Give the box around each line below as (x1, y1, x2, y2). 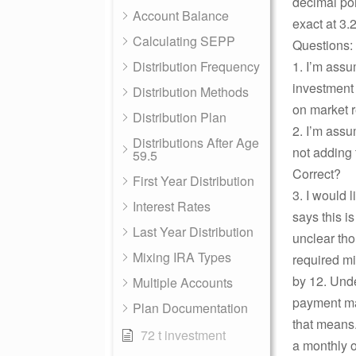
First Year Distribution (133, 172, 254, 190)
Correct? (292, 164, 341, 183)
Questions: (292, 36, 353, 54)
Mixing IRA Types (133, 248, 231, 266)
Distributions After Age (133, 133, 259, 152)
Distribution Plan (133, 108, 226, 126)
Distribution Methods (133, 83, 249, 101)
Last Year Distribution (133, 222, 253, 241)
